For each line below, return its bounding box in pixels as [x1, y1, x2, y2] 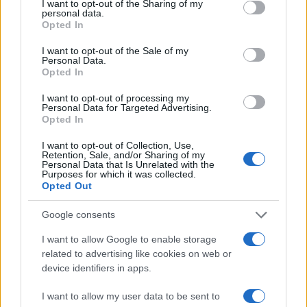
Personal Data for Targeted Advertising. [42, 101, 212, 113]
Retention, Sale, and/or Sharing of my [42, 149, 205, 160]
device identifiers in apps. [42, 262, 151, 273]
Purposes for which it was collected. [42, 168, 196, 180]
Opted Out [42, 180, 93, 191]
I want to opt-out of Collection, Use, [42, 139, 194, 151]
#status [136, 36, 183, 51]
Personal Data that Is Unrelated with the [42, 158, 214, 170]
